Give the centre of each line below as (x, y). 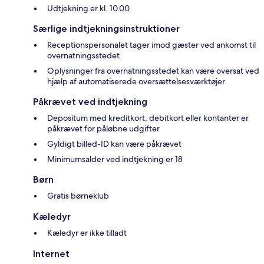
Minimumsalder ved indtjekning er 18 (115, 159)
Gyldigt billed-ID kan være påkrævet (114, 144)
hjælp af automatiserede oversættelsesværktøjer (136, 82)
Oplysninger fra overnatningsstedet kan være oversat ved (153, 71)
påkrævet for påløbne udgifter (103, 129)
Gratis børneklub (78, 196)
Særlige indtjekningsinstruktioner (106, 29)
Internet (51, 254)
